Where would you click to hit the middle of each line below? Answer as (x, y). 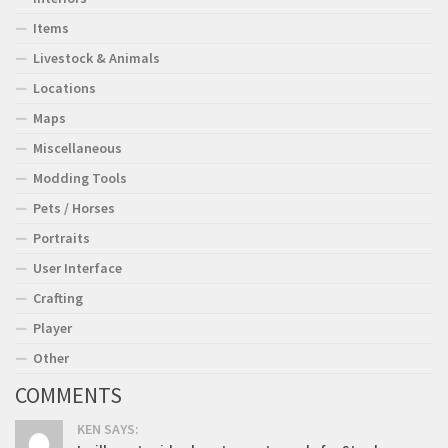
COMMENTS (68, 394)
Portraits (61, 237)
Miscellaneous (77, 147)
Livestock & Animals (96, 57)
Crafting (58, 297)
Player (52, 327)
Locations (64, 87)
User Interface (77, 267)
